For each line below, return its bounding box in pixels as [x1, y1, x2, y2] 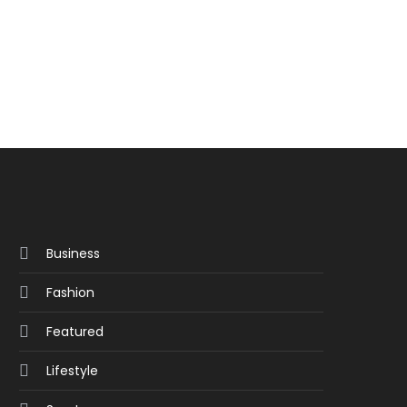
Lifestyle [45, 362, 98, 380]
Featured [45, 323, 104, 341]
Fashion [45, 283, 94, 302]
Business [45, 244, 100, 263]
